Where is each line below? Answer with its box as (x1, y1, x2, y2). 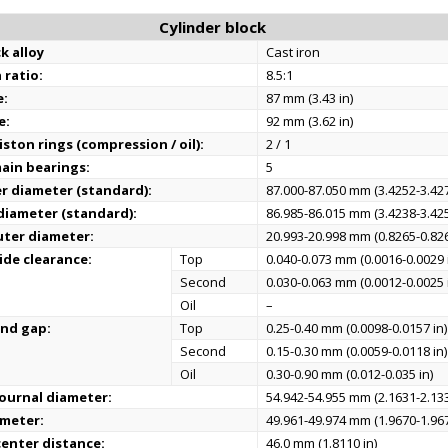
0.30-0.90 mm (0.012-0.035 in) (266, 365, 434, 383)
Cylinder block (158, 17, 266, 37)
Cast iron (266, 43, 321, 61)
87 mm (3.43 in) (266, 89, 354, 107)
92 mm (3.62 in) (266, 112, 354, 130)
